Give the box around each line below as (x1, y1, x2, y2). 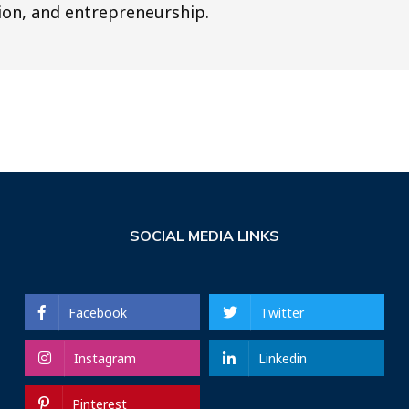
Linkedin (257, 350, 307, 367)
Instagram (73, 350, 136, 367)
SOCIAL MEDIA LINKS (129, 226, 279, 245)
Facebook (68, 304, 127, 321)
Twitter (259, 304, 304, 321)
